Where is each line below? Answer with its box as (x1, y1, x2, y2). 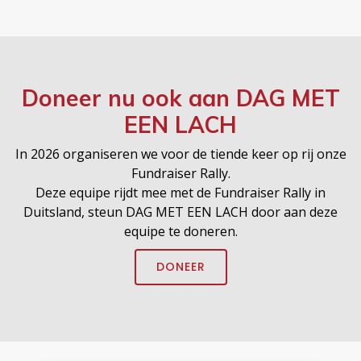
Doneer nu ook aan (21, 83, 236, 112)
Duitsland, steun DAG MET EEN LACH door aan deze (23, 202, 338, 221)
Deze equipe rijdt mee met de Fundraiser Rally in (35, 183, 326, 201)
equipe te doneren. (123, 222, 238, 240)
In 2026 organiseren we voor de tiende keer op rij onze (15, 144, 346, 163)
